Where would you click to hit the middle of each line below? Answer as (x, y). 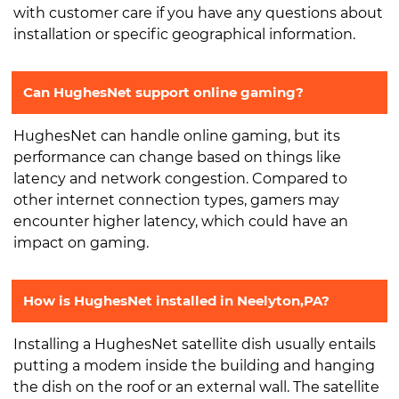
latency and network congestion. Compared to (180, 178)
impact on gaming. (81, 242)
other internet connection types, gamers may (176, 199)
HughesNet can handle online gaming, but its (177, 135)
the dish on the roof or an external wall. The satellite (196, 387)
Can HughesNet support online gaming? (163, 92)
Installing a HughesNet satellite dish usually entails (195, 344)
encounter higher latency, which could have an (181, 221)
